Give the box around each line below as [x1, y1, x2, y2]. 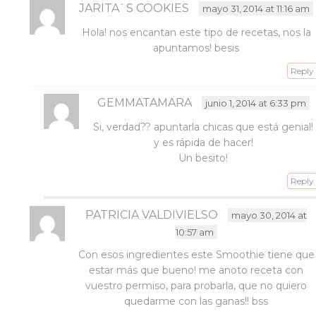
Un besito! [178, 152, 229, 164]
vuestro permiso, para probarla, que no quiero [85, 279, 308, 292]
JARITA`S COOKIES [79, 1, 190, 15]
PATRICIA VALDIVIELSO [85, 208, 219, 221]
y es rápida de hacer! [153, 136, 253, 149]
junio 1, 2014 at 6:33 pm [205, 97, 306, 109]
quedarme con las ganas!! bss [124, 295, 269, 308]
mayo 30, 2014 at [231, 209, 308, 221]
